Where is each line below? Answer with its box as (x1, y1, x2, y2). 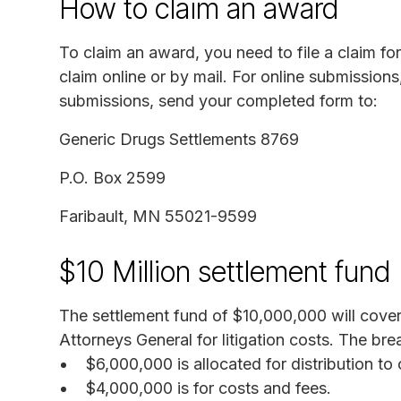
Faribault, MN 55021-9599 (59, 206, 257, 226)
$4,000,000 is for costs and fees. (86, 378, 331, 397)
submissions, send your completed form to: (59, 90, 378, 110)
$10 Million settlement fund (59, 253, 390, 289)
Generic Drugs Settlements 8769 (59, 129, 299, 149)
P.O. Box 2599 (59, 167, 166, 187)
